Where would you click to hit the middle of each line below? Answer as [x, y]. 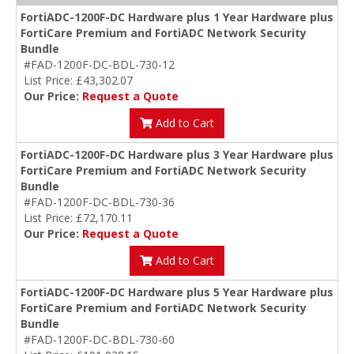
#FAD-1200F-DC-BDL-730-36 [99, 202]
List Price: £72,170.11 [78, 218]
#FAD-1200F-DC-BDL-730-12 [99, 65]
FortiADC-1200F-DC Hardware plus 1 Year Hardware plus [177, 17]
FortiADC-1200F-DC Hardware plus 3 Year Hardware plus [177, 155]
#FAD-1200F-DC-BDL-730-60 [99, 340]
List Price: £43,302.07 [78, 81]
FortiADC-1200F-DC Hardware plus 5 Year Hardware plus [177, 292]
